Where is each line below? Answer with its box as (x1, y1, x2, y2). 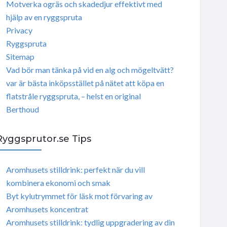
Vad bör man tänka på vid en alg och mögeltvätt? (6, 64, 174, 74)
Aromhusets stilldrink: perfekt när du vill (6, 164, 145, 174)
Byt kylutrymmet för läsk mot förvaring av (6, 191, 153, 201)
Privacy (6, 25, 32, 35)
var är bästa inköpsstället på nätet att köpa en (6, 78, 164, 88)
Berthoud (6, 104, 39, 114)
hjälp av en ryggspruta (6, 12, 82, 22)
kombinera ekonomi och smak (6, 177, 110, 187)
